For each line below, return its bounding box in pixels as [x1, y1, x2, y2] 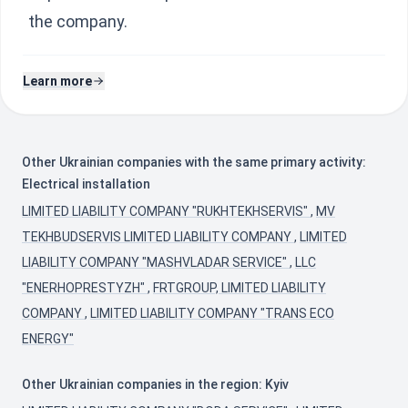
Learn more [23, 74, 92, 88]
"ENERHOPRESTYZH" [22, 280, 148, 295]
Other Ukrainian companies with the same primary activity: [22, 155, 366, 169]
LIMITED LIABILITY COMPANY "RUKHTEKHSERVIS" [22, 204, 311, 219]
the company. [28, 12, 127, 31]
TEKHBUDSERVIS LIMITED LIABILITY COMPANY [22, 229, 294, 244]
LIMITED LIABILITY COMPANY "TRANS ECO [90, 306, 334, 321]
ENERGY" [22, 331, 74, 346]
